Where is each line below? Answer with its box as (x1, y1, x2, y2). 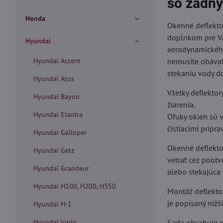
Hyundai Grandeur (33, 164, 89, 173)
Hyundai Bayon (33, 92, 80, 101)
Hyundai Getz (33, 146, 74, 155)
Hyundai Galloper (33, 128, 87, 137)
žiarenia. (167, 100, 196, 110)
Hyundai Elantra (33, 110, 83, 119)
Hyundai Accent (33, 56, 81, 65)
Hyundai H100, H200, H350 (33, 182, 116, 191)
